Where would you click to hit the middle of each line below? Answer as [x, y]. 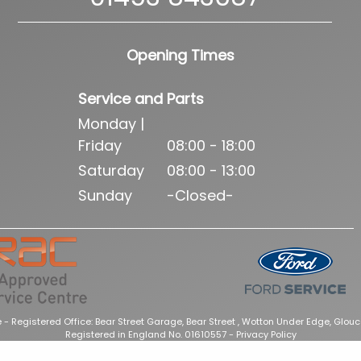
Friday [100, 146]
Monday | [112, 124]
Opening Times [180, 56]
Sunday [106, 196]
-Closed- [201, 196]
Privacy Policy [266, 335]
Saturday [112, 171]
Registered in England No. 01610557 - [150, 335]
